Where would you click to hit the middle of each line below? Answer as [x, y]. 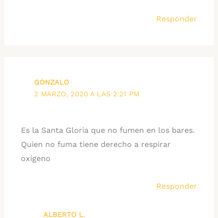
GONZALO [52, 82]
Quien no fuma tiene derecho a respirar [96, 145]
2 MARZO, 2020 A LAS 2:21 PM [87, 94]
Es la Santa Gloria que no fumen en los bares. [108, 130]
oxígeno [36, 159]
